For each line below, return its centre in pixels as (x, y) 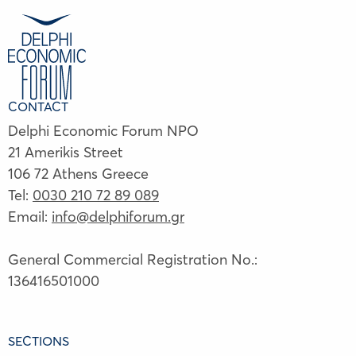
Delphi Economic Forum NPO (103, 130)
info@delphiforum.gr (118, 216)
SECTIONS (39, 341)
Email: (30, 216)
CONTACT (38, 106)
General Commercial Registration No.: (133, 259)
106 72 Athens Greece (78, 173)
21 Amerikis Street (66, 152)
